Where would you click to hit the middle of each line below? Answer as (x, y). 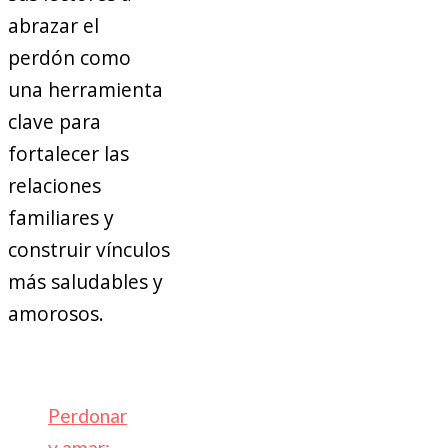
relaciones (54, 186)
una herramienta (85, 90)
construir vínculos (89, 250)
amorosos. (56, 314)
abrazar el (53, 26)
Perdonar (87, 416)
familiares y (61, 218)
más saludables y (85, 282)
